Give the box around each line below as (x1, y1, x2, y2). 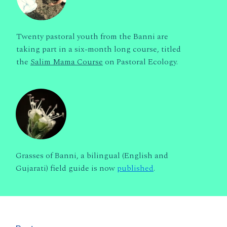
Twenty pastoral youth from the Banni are (16, 30, 168, 43)
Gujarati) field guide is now (16, 162, 117, 174)
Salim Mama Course (30, 55, 103, 68)
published (117, 162, 154, 174)
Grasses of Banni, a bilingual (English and (16, 149, 168, 162)
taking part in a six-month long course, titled (16, 43, 181, 55)
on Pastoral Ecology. (103, 55, 178, 68)
